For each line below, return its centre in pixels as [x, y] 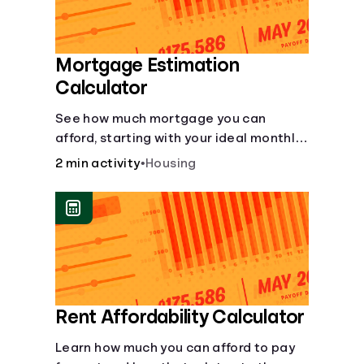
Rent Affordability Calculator [180, 317]
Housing [171, 163]
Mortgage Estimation [147, 65]
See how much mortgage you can [161, 119]
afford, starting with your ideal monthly [179, 138]
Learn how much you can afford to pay [175, 348]
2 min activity [98, 163]
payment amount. [112, 158]
